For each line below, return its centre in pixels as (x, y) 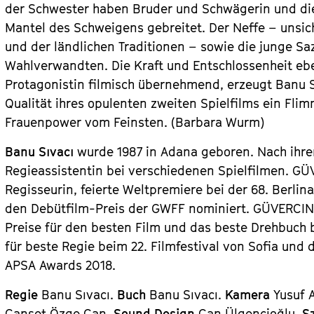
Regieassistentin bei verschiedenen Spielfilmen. (149, 171)
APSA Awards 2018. (61, 265)
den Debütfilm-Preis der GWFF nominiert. (129, 209)
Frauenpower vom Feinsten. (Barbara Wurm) (135, 122)
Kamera (250, 295)
